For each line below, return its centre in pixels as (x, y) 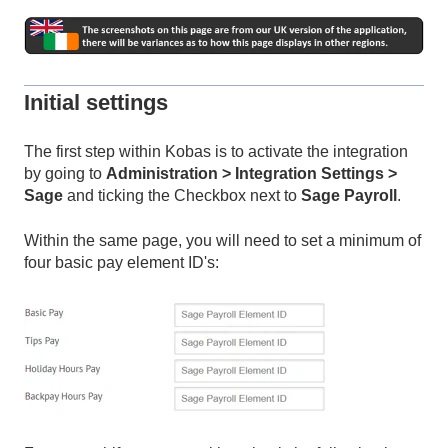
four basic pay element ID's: (121, 262)
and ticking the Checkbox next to (182, 196)
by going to (65, 174)
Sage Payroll (349, 196)
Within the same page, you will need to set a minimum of (222, 240)
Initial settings (96, 102)
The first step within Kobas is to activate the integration (216, 152)
